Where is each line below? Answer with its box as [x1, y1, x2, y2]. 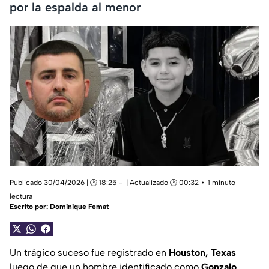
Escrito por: [10, 202, 50, 211]
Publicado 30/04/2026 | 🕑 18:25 [10, 178, 116, 187]
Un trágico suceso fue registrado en [10, 247, 169, 259]
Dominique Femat [50, 202, 109, 211]
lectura [10, 192, 32, 201]
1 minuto [208, 178, 235, 187]
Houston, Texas [169, 247, 236, 259]
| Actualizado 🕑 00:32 [126, 178, 199, 187]
